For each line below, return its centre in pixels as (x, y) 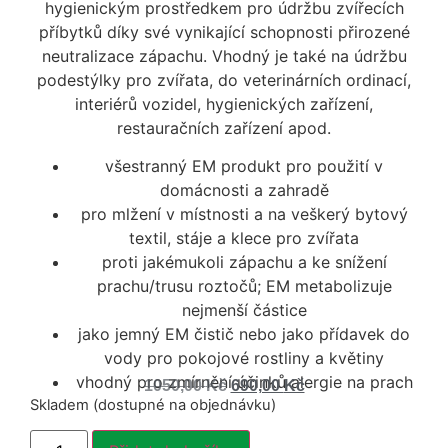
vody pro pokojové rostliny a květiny (244, 358)
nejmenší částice (244, 310)
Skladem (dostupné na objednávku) (153, 405)
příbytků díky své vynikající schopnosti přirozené (224, 31)
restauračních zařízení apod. (224, 127)
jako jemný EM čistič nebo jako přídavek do (244, 334)
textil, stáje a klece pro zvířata (244, 238)
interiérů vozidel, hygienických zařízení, (224, 103)
